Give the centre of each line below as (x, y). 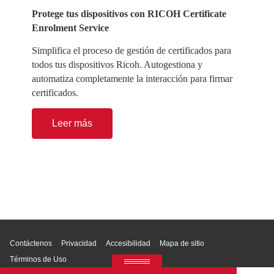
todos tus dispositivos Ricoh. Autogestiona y (117, 65)
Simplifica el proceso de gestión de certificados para (132, 50)
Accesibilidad (128, 244)
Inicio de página (242, 209)
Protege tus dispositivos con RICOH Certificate (129, 13)
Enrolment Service (71, 28)
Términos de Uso (38, 260)
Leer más (72, 124)
